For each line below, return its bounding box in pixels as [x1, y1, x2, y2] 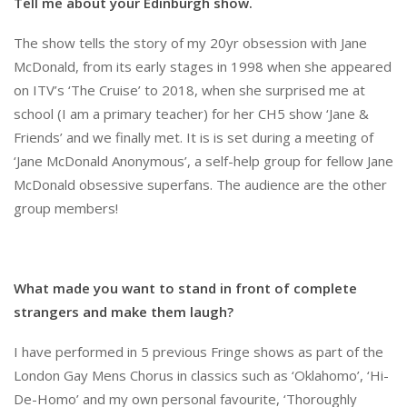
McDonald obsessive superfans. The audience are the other [14, 174, 387, 194]
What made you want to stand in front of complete [14, 278, 357, 297]
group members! [14, 198, 118, 217]
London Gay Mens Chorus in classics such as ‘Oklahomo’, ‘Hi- [14, 365, 389, 384]
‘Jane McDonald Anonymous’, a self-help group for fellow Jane [14, 151, 393, 170]
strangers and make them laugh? [14, 302, 233, 321]
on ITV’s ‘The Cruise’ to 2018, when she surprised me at [14, 80, 365, 99]
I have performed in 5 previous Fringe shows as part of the [14, 342, 383, 361]
